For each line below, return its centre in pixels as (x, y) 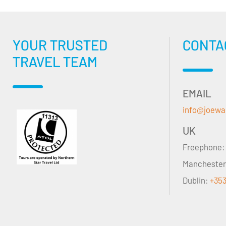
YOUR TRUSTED (60, 45)
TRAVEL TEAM (55, 62)
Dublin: (196, 180)
